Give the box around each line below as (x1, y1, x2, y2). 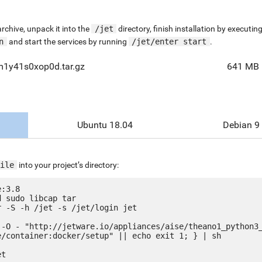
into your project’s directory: (17, 160, 119, 170)
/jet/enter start (132, 36, 206, 46)
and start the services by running (6, 36, 129, 46)
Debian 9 (223, 119, 260, 130)
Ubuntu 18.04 (77, 119, 133, 130)
